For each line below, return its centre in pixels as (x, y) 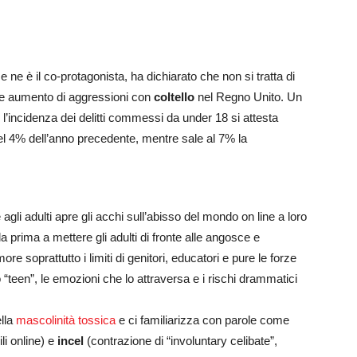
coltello (174, 96)
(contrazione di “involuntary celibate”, (180, 340)
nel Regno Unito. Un (248, 96)
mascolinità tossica (66, 320)
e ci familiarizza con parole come (202, 320)
